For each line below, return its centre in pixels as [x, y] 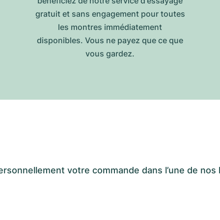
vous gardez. [110, 54]
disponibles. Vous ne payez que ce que [110, 40]
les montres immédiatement [110, 27]
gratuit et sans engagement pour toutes [110, 14]
